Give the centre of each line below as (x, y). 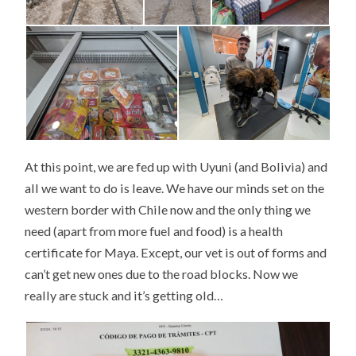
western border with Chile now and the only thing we (168, 209)
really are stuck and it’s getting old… (124, 295)
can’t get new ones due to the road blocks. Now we (162, 273)
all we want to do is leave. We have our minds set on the (175, 188)
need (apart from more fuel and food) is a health (154, 230)
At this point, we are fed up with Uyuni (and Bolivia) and (176, 166)
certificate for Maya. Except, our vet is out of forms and (176, 252)
